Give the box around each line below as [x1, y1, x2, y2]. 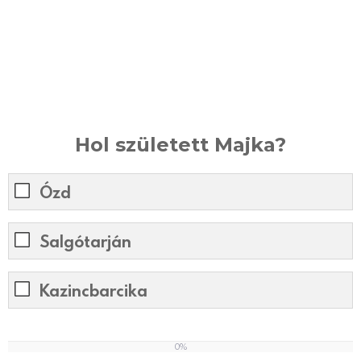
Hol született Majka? [75, 132, 286, 156]
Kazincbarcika [39, 280, 147, 301]
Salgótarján [39, 230, 131, 252]
